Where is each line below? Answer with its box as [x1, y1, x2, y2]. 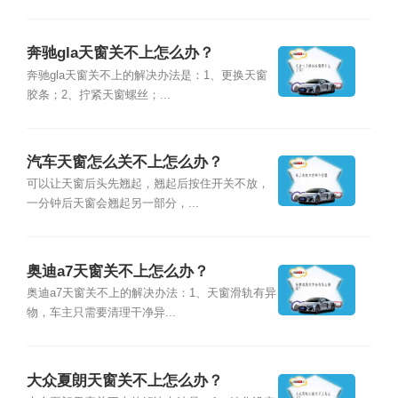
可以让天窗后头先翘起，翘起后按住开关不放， [26, 178, 269, 191]
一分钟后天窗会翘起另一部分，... [26, 197, 199, 211]
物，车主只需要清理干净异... [26, 306, 176, 320]
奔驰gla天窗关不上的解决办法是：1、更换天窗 [26, 68, 267, 82]
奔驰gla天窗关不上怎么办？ [26, 44, 214, 62]
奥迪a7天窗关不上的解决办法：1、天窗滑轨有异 [26, 287, 276, 300]
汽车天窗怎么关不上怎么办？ [26, 154, 223, 171]
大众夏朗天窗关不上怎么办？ [26, 371, 223, 389]
